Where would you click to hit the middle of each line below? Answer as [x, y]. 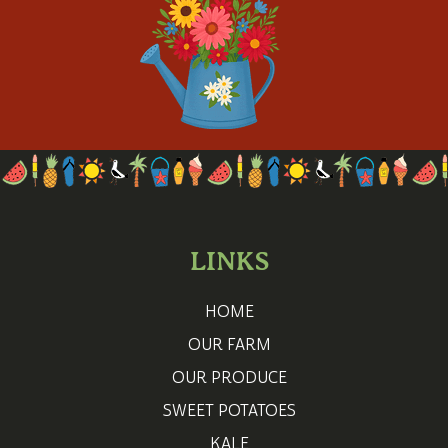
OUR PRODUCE [229, 377]
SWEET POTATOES [229, 410]
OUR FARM [229, 344]
